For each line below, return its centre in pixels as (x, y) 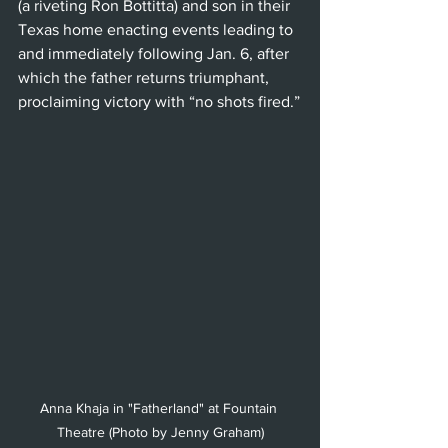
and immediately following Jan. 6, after (155, 53)
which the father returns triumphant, (145, 77)
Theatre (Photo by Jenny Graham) (160, 431)
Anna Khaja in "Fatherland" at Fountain (160, 407)
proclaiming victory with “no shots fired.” (159, 101)
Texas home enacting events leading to (157, 29)
